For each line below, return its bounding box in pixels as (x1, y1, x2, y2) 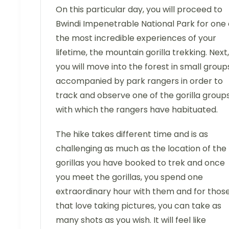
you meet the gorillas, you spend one (56, 171, 203, 184)
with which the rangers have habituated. (56, 104, 218, 116)
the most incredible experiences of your (56, 32, 216, 44)
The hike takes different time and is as (56, 128, 208, 141)
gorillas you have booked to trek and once (56, 157, 225, 169)
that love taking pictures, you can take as (56, 200, 221, 212)
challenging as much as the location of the (56, 143, 226, 155)
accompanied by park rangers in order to (56, 75, 223, 87)
